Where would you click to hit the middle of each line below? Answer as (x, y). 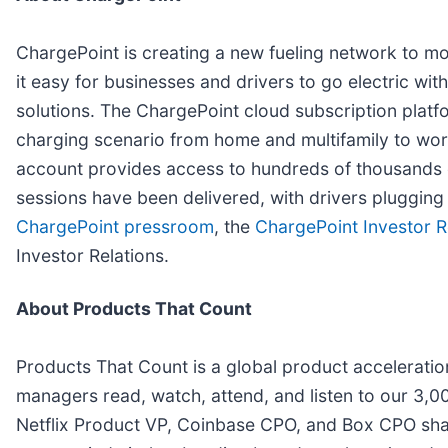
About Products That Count (134, 308)
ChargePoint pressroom (115, 226)
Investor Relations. (92, 255)
